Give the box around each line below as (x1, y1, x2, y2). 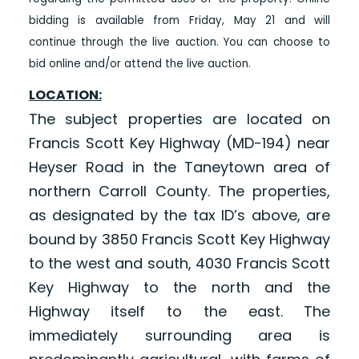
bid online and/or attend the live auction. (28, 56, 251, 72)
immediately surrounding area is (28, 325, 331, 346)
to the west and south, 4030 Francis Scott (28, 253, 331, 274)
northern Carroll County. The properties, (28, 181, 331, 202)
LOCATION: (28, 86, 102, 105)
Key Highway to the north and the (28, 277, 331, 298)
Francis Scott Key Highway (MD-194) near (28, 133, 331, 154)
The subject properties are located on (28, 109, 331, 130)
